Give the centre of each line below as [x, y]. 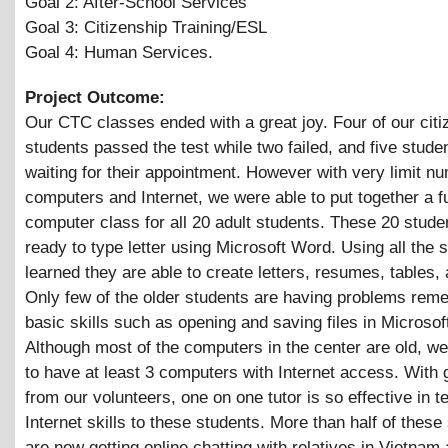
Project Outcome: [95, 97]
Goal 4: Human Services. [119, 52]
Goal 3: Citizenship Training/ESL [146, 27]
